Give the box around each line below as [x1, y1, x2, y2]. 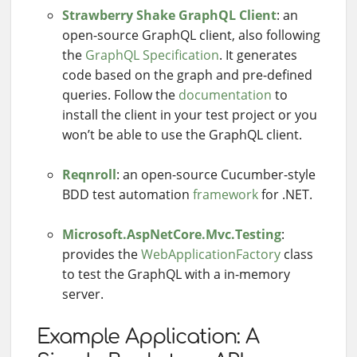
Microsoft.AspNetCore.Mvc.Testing [62, 225, 281, 243]
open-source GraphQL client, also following [62, 25, 320, 44]
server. [62, 284, 104, 303]
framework [193, 185, 258, 203]
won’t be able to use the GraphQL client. [62, 125, 302, 143]
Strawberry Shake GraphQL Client [62, 6, 277, 24]
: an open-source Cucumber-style [116, 165, 316, 183]
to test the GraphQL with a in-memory [62, 265, 290, 283]
